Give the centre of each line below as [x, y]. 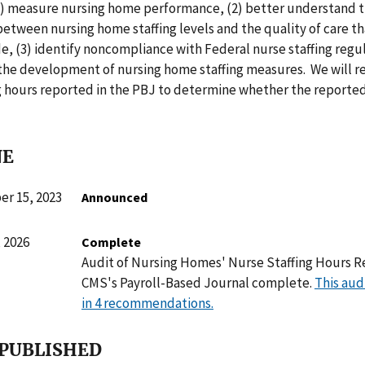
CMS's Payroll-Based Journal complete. [198, 283]
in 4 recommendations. [147, 303]
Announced [114, 198]
